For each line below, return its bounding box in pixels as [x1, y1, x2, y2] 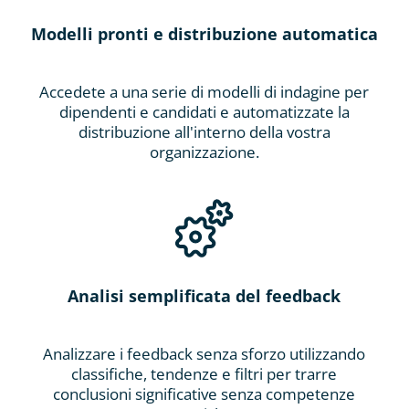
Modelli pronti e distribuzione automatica [30, 22, 378, 45]
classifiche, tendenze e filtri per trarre [71, 362, 338, 384]
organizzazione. [149, 141, 259, 163]
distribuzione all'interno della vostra [78, 121, 330, 142]
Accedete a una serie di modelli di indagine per [39, 80, 370, 102]
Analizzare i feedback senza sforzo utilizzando [43, 342, 366, 364]
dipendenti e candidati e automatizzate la [58, 100, 350, 122]
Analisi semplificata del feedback [68, 284, 341, 307]
